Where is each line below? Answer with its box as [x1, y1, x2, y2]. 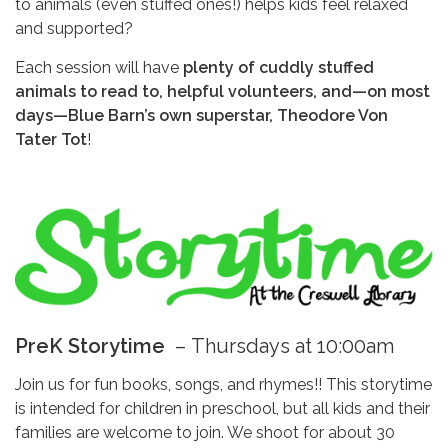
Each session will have [15, 58, 179, 78]
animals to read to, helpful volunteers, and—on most [15, 82, 430, 102]
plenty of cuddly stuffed [179, 58, 374, 78]
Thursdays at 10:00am [191, 334, 394, 359]
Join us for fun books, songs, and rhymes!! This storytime [15, 375, 432, 395]
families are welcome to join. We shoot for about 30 [15, 423, 395, 443]
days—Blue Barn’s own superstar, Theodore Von [15, 106, 388, 126]
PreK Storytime [15, 334, 165, 359]
